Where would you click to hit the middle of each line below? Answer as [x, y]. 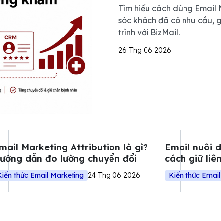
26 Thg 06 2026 [145, 50]
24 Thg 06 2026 [114, 175]
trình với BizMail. [149, 32]
